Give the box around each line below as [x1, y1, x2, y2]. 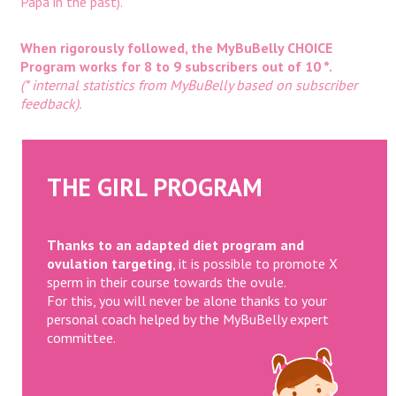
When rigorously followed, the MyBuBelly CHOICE [19, 39, 332, 57]
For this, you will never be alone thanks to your [46, 292, 327, 310]
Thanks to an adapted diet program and [46, 236, 304, 255]
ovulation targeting [46, 255, 172, 273]
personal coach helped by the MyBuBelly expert [46, 310, 329, 329]
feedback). [19, 95, 81, 113]
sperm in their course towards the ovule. [46, 273, 286, 292]
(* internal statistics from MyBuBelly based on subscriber [19, 76, 357, 95]
